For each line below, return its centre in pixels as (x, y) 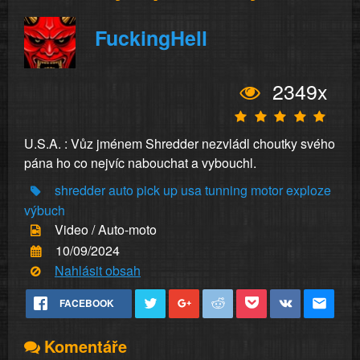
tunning (226, 190)
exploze (309, 190)
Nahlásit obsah (98, 270)
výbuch (45, 211)
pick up (157, 190)
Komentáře (86, 346)
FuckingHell (151, 37)
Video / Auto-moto (106, 230)
